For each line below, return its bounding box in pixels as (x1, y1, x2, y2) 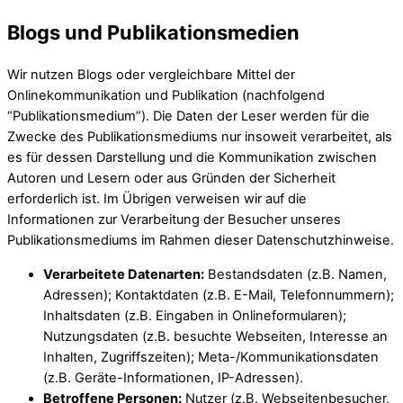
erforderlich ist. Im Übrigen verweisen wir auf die (7, 191, 307, 208)
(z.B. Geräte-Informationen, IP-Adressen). (43, 369, 303, 386)
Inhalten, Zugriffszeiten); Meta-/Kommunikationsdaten (43, 348, 379, 365)
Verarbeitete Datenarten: (43, 265, 204, 282)
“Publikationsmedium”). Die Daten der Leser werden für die (7, 108, 370, 125)
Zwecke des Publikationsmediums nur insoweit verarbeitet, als (7, 129, 392, 146)
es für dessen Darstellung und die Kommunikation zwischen (7, 149, 377, 166)
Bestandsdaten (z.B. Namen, (204, 265, 387, 282)
